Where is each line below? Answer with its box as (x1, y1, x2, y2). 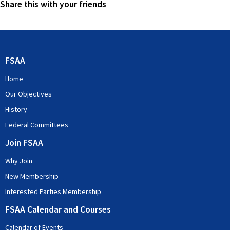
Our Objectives (5, 89, 52, 99)
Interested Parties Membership (5, 187, 101, 196)
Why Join (5, 156, 32, 165)
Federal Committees (5, 120, 68, 129)
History (5, 105, 27, 114)
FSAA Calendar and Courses (5, 204, 111, 215)
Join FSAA (5, 137, 43, 148)
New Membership (5, 171, 59, 181)
